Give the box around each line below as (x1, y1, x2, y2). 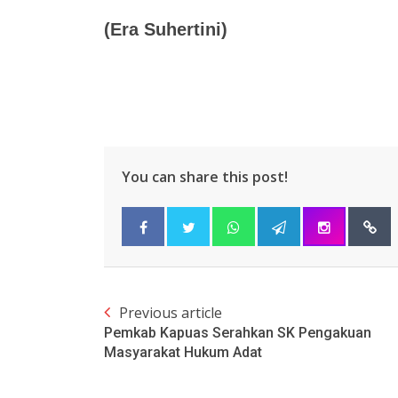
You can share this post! (122, 167, 288, 187)
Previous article (119, 303, 222, 323)
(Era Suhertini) (104, 20, 227, 40)
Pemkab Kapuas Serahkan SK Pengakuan (104, 324, 371, 342)
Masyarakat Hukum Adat (104, 344, 262, 362)
